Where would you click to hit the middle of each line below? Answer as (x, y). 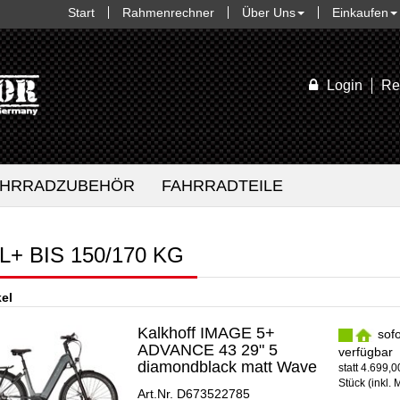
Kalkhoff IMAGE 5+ (207, 333)
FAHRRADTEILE (222, 186)
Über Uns (269, 12)
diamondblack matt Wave (228, 367)
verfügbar (365, 352)
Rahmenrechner (168, 12)
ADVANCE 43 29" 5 (208, 350)
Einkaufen (360, 12)
